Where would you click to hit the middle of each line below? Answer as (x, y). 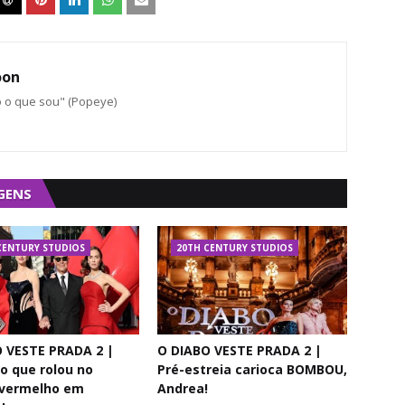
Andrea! (183, 388)
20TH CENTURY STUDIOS (235, 248)
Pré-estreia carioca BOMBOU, (252, 369)
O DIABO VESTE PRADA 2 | (240, 350)
